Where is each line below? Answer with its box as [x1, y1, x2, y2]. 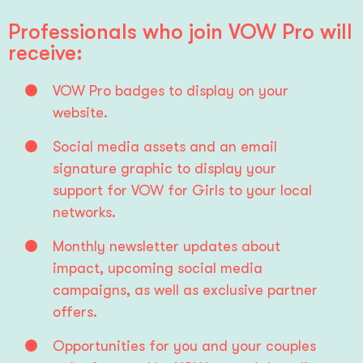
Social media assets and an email [52, 139, 277, 156]
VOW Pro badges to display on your [52, 83, 288, 100]
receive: [8, 41, 83, 66]
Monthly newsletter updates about [52, 238, 280, 255]
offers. [52, 304, 97, 321]
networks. [52, 204, 116, 221]
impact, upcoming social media [52, 260, 263, 277]
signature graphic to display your [52, 160, 276, 177]
